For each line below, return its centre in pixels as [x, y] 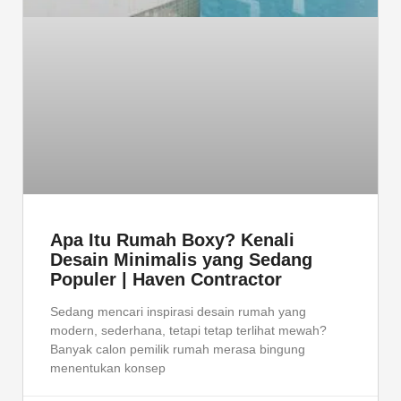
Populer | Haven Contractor [166, 279]
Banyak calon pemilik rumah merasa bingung [178, 349]
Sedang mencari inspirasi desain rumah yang [178, 311]
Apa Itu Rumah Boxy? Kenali [172, 239]
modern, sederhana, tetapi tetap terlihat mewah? [188, 330]
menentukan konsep [108, 367]
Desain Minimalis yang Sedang [181, 259]
